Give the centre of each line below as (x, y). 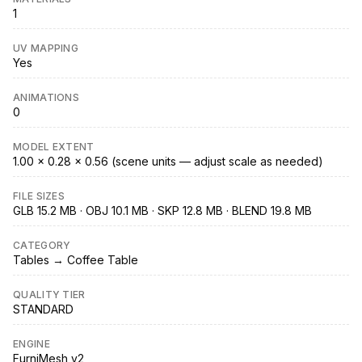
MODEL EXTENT (54, 147)
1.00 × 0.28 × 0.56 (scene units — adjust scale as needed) (168, 162)
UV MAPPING (46, 48)
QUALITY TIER (49, 295)
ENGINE (32, 344)
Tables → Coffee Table (76, 260)
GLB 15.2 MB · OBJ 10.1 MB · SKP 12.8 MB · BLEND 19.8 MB (162, 211)
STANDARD (43, 309)
